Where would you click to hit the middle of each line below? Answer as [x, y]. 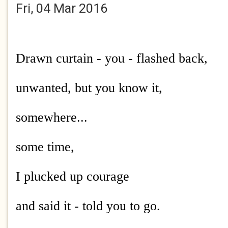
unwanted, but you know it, [91, 88]
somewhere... [52, 117]
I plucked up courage [73, 176]
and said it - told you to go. [90, 206]
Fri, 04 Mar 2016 [62, 8]
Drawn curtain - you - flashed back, [112, 58]
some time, [45, 147]
